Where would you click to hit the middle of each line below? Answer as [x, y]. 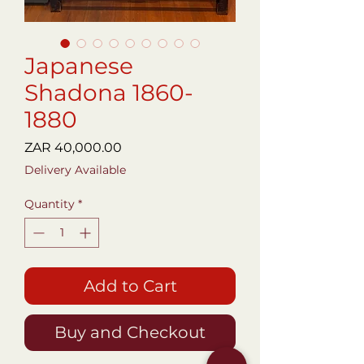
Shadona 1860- [109, 92]
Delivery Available [75, 169]
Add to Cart [130, 286]
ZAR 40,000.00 [73, 147]
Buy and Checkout [130, 332]
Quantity [50, 204]
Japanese [79, 65]
